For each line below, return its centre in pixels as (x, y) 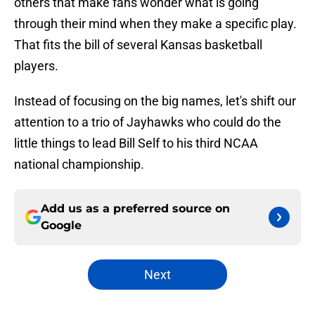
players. (36, 66)
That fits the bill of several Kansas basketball (138, 45)
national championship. (79, 165)
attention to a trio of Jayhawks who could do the (148, 122)
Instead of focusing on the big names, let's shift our (155, 101)
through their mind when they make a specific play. (155, 24)
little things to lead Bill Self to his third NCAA (136, 143)
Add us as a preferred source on (135, 209)
